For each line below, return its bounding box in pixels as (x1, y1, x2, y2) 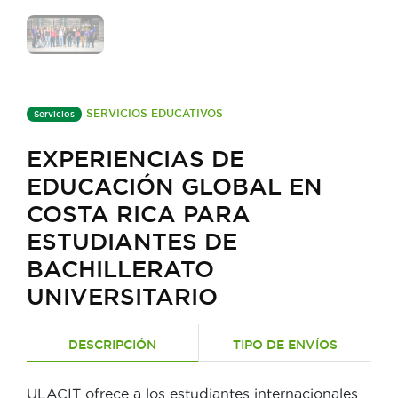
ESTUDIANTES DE (27, 228, 237, 255)
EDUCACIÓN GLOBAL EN (27, 173, 322, 200)
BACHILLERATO (27, 256, 214, 283)
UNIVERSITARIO (27, 283, 218, 310)
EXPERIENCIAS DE (27, 146, 244, 172)
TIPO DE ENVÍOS (233, 338, 338, 353)
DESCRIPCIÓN (68, 338, 156, 353)
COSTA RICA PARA (27, 201, 251, 227)
